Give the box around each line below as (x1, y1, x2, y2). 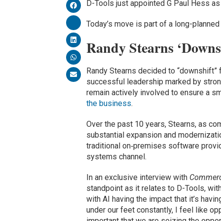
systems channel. (86, 152, 147, 162)
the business (86, 99, 131, 109)
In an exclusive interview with (86, 173, 189, 183)
